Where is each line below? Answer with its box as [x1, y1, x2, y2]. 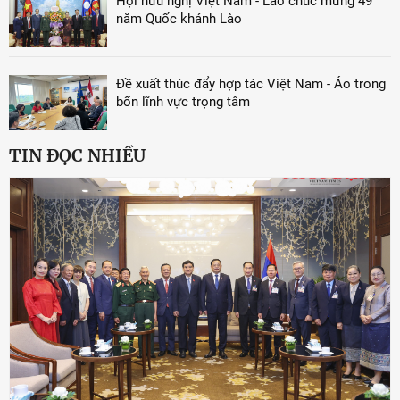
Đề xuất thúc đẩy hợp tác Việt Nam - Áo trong [116, 75, 386, 92]
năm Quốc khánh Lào [116, 10, 242, 27]
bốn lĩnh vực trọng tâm [116, 93, 250, 110]
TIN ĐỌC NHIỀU [9, 144, 146, 166]
